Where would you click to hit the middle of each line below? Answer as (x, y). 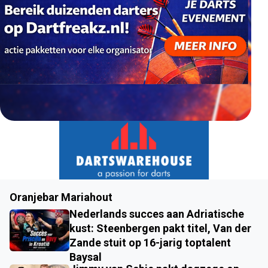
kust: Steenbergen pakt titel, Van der (160, 229)
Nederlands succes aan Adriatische (157, 214)
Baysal (86, 257)
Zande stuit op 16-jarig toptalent (150, 243)
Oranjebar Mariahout (61, 197)
